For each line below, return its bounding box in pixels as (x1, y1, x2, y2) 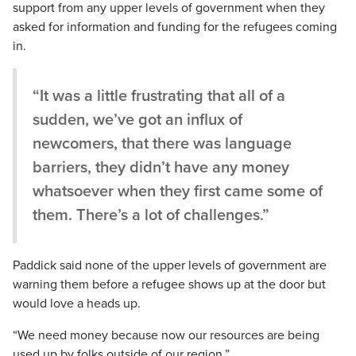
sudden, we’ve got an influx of (33, 110, 242, 130)
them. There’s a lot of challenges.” (33, 206, 269, 226)
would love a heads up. (13, 296, 141, 312)
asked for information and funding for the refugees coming (13, 19, 337, 36)
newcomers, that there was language (33, 134, 292, 154)
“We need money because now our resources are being (13, 327, 319, 344)
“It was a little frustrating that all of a (33, 87, 285, 106)
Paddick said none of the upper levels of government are (13, 257, 327, 274)
